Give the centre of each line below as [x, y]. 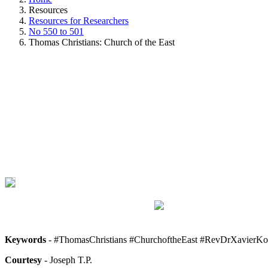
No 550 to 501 [56, 31]
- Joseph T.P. [67, 260]
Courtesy [23, 260]
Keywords [25, 239]
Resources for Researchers [79, 20]
